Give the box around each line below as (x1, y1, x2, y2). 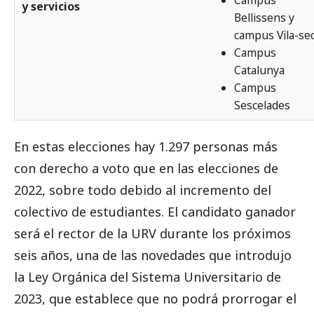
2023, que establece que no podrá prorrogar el (14, 290, 296, 308)
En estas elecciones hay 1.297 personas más (14, 138, 278, 156)
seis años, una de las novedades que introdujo (14, 247, 292, 264)
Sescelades (234, 97, 291, 113)
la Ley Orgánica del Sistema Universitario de (14, 268, 281, 286)
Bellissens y (234, 9, 295, 25)
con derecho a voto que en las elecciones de (14, 160, 278, 177)
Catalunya (234, 62, 285, 78)
